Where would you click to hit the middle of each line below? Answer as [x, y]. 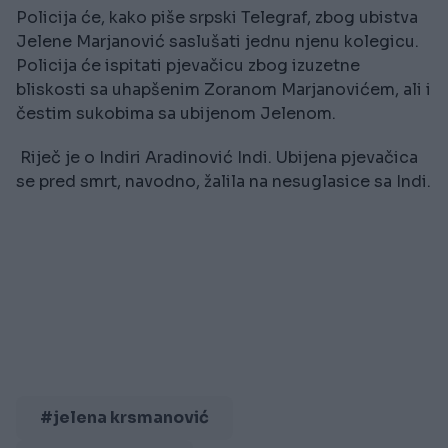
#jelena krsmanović [124, 418]
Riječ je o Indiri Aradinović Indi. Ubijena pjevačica [217, 158]
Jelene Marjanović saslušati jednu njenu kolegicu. [219, 42]
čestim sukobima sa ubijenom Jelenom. [176, 114]
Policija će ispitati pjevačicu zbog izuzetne [188, 66]
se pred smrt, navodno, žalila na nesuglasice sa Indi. [223, 182]
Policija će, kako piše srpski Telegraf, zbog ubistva [217, 18]
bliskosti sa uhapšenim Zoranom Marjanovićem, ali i [223, 90]
